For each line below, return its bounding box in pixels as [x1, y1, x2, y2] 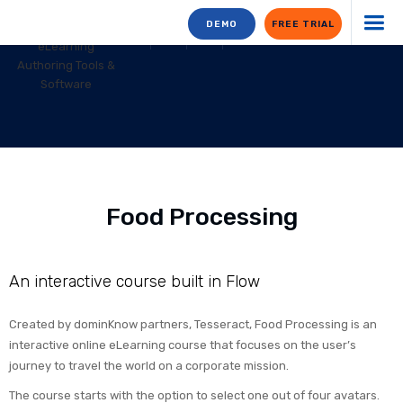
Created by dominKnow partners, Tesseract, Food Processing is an [9, 318, 377, 331]
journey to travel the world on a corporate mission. [9, 359, 289, 372]
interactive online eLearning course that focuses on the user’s [9, 338, 356, 352]
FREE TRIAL [272, 19, 335, 30]
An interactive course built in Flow [9, 272, 260, 291]
